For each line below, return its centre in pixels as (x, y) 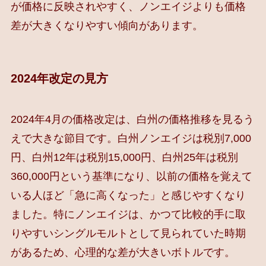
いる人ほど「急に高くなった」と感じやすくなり (128, 195)
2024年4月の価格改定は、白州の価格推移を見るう (132, 119)
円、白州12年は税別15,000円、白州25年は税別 (124, 157)
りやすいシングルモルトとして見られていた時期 (128, 233)
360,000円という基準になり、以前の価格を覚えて (131, 176)
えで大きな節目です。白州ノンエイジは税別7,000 (131, 138)
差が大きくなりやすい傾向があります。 (107, 26)
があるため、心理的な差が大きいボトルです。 (123, 252)
